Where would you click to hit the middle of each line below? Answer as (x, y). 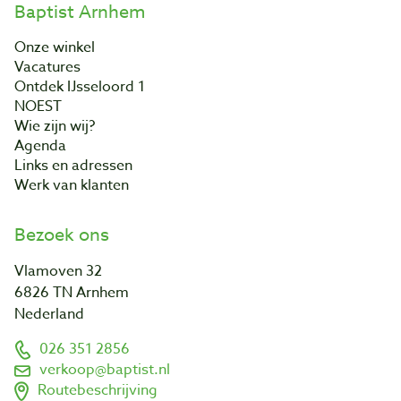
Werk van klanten (72, 185)
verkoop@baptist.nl (105, 369)
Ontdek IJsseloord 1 (80, 86)
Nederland (49, 314)
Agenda (40, 145)
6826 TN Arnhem (72, 292)
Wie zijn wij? (55, 126)
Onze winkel (55, 47)
